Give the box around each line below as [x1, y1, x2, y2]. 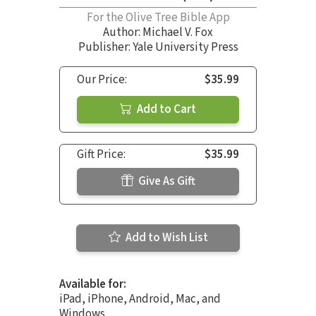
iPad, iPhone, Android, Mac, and [59, 291, 221, 308]
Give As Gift [135, 173, 195, 190]
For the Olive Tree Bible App [86, 9, 230, 27]
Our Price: [77, 71, 127, 89]
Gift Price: [77, 146, 126, 164]
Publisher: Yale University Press [78, 39, 238, 56]
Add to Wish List [123, 229, 208, 247]
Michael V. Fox [142, 24, 213, 42]
